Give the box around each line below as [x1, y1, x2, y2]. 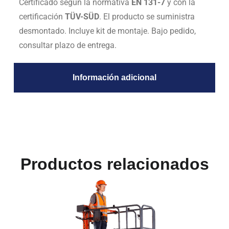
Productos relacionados [20, 154, 209, 173]
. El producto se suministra [99, 12, 195, 22]
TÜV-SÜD [64, 12, 99, 22]
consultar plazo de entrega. [18, 40, 117, 51]
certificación [18, 12, 65, 22]
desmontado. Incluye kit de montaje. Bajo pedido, [18, 26, 196, 36]
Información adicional [73, 73, 156, 82]
